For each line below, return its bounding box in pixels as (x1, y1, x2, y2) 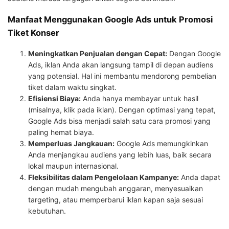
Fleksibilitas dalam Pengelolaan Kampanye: (28, 172, 179, 181)
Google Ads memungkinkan (114, 139, 208, 148)
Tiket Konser (8, 28, 59, 38)
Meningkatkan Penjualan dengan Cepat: (28, 49, 167, 58)
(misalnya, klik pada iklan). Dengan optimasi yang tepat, (28, 105, 216, 114)
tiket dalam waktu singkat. (28, 82, 117, 91)
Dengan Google (167, 49, 221, 58)
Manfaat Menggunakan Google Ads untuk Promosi (8, 14, 213, 25)
